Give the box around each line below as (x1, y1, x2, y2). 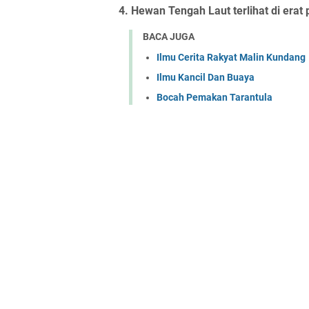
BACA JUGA (143, 30, 195, 42)
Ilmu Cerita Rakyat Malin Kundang (157, 52, 306, 63)
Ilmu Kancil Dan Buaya (157, 72, 255, 83)
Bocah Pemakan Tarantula (157, 92, 272, 103)
